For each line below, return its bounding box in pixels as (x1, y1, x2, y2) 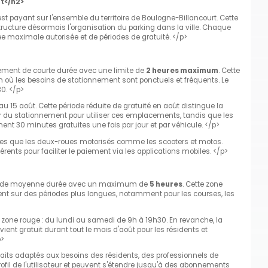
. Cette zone (182, 179, 223, 190)
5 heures (150, 179, 182, 190)
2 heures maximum (146, 65, 218, 75)
